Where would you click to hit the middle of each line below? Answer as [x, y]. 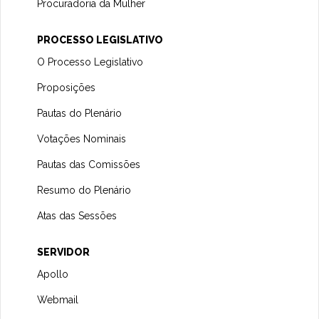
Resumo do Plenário [84, 190]
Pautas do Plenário [80, 113]
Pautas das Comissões [89, 164]
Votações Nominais [82, 138]
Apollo [53, 274]
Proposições [67, 87]
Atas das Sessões [77, 215]
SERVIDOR [64, 252]
